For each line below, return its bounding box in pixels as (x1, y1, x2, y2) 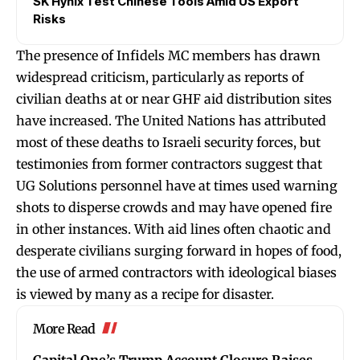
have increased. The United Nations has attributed (16, 112, 326, 129)
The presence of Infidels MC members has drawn (16, 47, 321, 63)
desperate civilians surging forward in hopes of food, (16, 242, 342, 259)
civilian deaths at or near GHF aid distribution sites (16, 90, 332, 107)
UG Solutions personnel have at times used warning (16, 177, 337, 194)
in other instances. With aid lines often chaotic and (16, 220, 331, 237)
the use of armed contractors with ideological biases (16, 264, 337, 280)
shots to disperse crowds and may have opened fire (16, 198, 332, 215)
